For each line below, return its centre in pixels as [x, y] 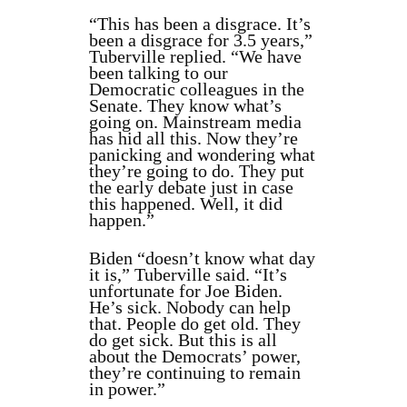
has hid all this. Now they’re [194, 139]
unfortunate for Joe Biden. [186, 291]
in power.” [127, 389]
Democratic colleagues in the [197, 89]
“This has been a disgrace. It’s [200, 24]
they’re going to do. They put [197, 171]
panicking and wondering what [202, 155]
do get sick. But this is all [183, 340]
